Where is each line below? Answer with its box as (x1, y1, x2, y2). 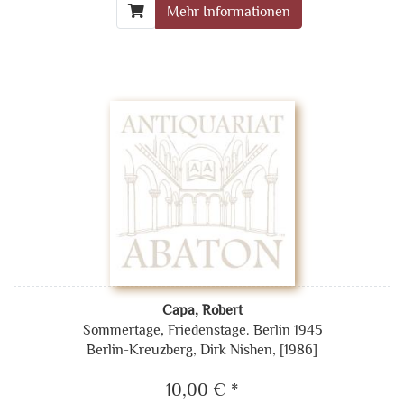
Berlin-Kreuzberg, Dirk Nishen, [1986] (87, 341, 317, 358)
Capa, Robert (161, 301, 243, 318)
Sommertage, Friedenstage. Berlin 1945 (82, 321, 322, 338)
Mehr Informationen (166, 3, 290, 20)
